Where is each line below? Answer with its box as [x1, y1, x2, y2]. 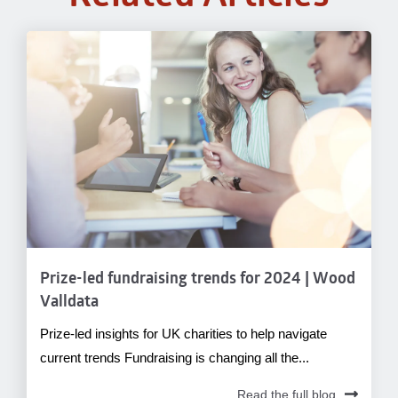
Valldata [40, 293, 99, 311]
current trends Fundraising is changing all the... [40, 349, 310, 365]
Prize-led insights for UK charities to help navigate [40, 325, 328, 341]
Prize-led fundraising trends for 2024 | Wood [40, 270, 356, 288]
